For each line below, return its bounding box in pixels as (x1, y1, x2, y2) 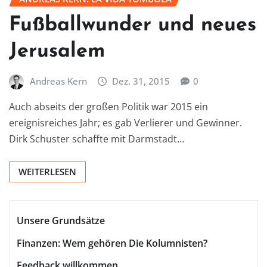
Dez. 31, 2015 (112, 74, 170, 87)
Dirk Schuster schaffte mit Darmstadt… (9, 132, 184, 146)
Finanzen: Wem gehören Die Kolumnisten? (17, 236, 207, 250)
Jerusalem (9, 41, 105, 62)
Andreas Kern (29, 74, 87, 87)
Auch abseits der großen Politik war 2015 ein (9, 100, 208, 114)
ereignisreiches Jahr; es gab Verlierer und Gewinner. (9, 116, 242, 130)
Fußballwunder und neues (9, 14, 256, 36)
